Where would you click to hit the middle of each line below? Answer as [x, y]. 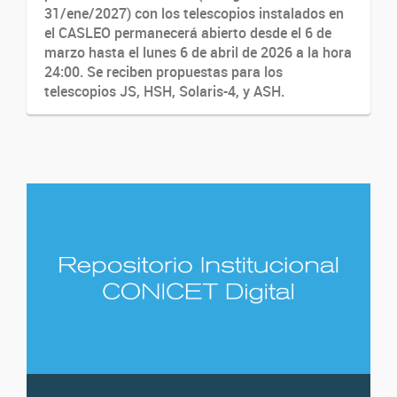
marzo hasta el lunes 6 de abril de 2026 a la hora [198, 52]
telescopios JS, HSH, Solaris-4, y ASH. [164, 91]
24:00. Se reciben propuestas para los [163, 71]
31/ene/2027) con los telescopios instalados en [194, 13]
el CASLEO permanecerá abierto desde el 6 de [188, 32]
